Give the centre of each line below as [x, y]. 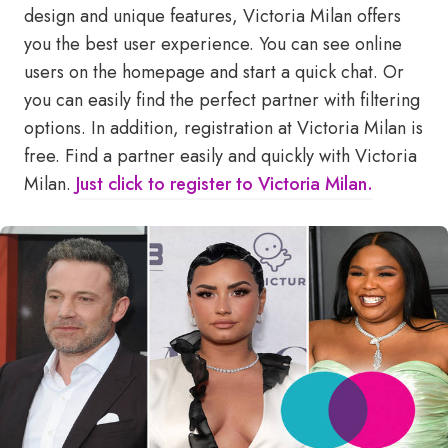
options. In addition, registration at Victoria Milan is [223, 128]
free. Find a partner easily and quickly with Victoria [220, 156]
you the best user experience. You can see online [213, 44]
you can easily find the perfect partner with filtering [222, 100]
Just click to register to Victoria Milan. [224, 184]
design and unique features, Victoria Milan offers [212, 16]
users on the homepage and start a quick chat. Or [214, 72]
